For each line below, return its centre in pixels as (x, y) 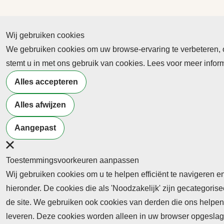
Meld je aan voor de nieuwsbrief (113, 95)
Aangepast (35, 128)
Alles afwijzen (40, 105)
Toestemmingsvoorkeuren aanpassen (72, 160)
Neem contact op (87, 138)
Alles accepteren (46, 82)
